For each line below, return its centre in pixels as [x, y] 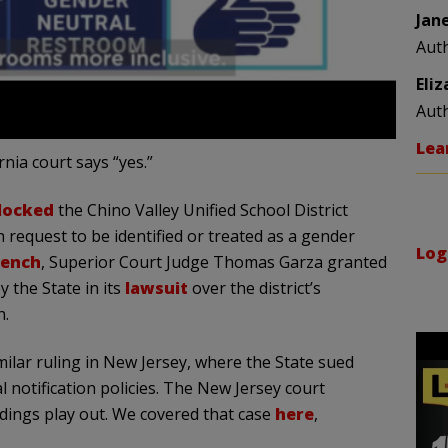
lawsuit [156, 288]
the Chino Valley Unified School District [200, 210]
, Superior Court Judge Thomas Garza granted [213, 262]
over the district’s [254, 288]
